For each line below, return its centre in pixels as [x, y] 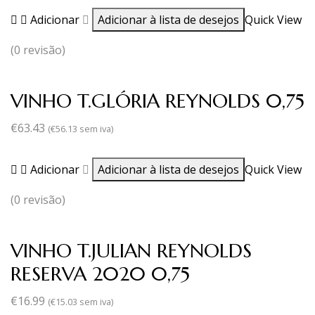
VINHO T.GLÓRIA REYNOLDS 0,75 [157, 101]
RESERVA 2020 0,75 [100, 274]
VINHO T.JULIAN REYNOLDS [131, 250]
